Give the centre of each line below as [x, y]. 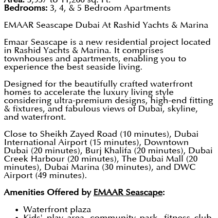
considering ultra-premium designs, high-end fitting [109, 101]
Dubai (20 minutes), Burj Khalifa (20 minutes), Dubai [108, 151]
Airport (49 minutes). [47, 176]
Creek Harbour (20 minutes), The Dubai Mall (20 [101, 159]
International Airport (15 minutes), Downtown [96, 143]
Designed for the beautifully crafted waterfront [98, 84]
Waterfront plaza [57, 210]
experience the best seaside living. [74, 67]
